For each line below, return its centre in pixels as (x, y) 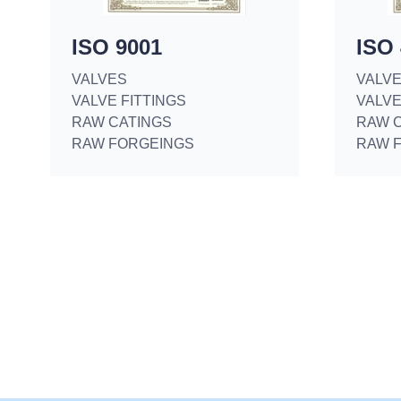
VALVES (99, 79)
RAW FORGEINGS (133, 144)
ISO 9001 (117, 47)
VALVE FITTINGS (129, 101)
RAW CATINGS (122, 122)
